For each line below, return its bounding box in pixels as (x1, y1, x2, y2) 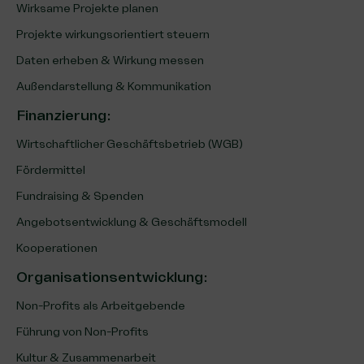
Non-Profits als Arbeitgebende (16, 298, 185, 313)
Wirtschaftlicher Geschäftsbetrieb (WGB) (16, 136, 243, 151)
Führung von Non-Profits (16, 324, 149, 339)
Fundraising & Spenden (16, 188, 144, 203)
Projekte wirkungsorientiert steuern (16, 27, 210, 41)
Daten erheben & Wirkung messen (16, 53, 204, 67)
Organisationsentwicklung (16, 267, 203, 286)
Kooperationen (16, 240, 97, 255)
